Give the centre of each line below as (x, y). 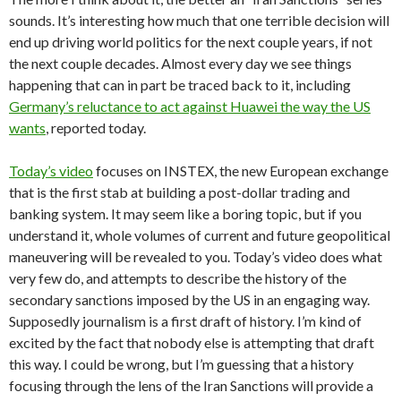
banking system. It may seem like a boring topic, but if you (185, 214)
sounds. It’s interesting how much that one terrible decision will (199, 21)
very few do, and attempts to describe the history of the (178, 278)
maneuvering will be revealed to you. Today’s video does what (196, 257)
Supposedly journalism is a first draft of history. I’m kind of (185, 321)
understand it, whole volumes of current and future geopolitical (200, 235)
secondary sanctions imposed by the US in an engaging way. (189, 300)
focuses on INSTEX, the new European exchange (241, 171)
